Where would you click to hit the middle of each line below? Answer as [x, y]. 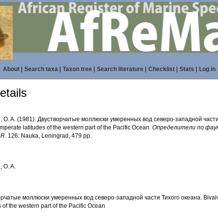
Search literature [120, 69]
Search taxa [41, 69]
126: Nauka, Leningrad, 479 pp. [49, 136]
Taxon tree [77, 69]
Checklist [161, 69]
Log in [207, 69]
